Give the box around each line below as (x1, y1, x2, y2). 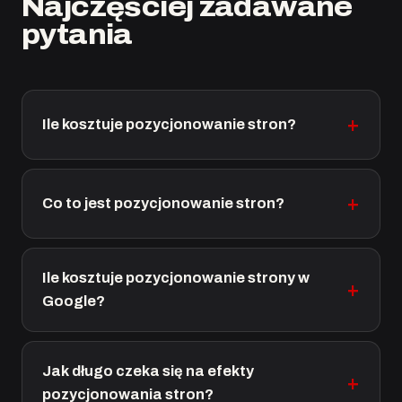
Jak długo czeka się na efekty (42, 363, 254, 379)
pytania (22, 20, 133, 49)
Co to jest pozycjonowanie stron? (42, 196, 284, 211)
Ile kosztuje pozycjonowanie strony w (42, 270, 310, 285)
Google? (42, 293, 105, 309)
